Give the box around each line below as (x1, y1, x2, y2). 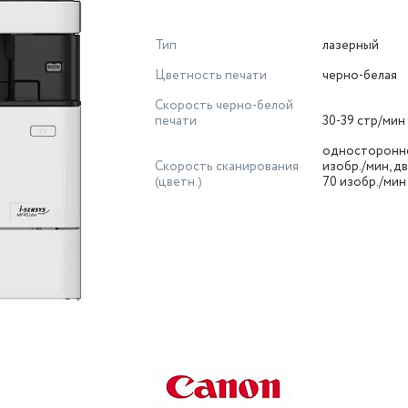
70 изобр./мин (322, 173, 406, 191)
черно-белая (322, 66, 397, 85)
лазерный (322, 36, 379, 55)
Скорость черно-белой (155, 97, 293, 115)
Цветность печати (155, 66, 267, 85)
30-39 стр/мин (322, 112, 405, 130)
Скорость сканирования (155, 158, 299, 176)
